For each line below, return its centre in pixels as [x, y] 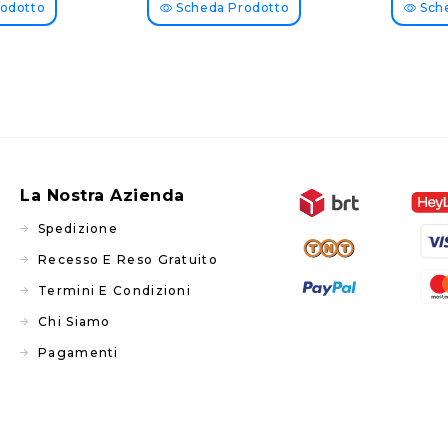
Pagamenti [78, 353]
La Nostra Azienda [102, 196]
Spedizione [78, 229]
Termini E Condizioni [114, 291]
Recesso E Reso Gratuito [128, 260]
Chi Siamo [74, 322]
